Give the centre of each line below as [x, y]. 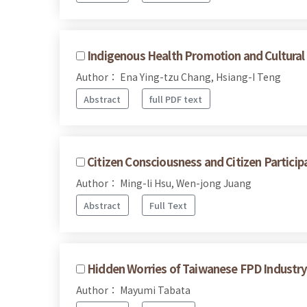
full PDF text [176, 99]
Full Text [169, 206]
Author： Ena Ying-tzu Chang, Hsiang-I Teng [179, 76]
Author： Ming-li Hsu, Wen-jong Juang [164, 183]
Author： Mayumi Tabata [133, 290]
